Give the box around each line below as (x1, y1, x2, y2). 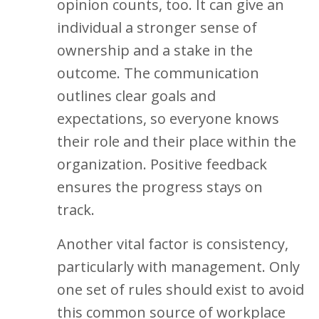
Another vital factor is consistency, (57, 234, 288, 253)
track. (57, 200, 98, 219)
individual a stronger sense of (57, 18, 257, 37)
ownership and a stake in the (57, 41, 253, 60)
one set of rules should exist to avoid (57, 280, 304, 299)
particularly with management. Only (57, 257, 300, 276)
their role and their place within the (57, 132, 296, 151)
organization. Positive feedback (57, 155, 267, 174)
